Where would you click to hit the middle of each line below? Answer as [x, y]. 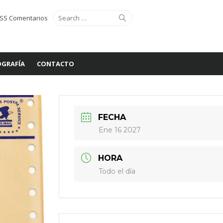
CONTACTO [56, 64]
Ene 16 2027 [120, 130]
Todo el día [117, 171]
